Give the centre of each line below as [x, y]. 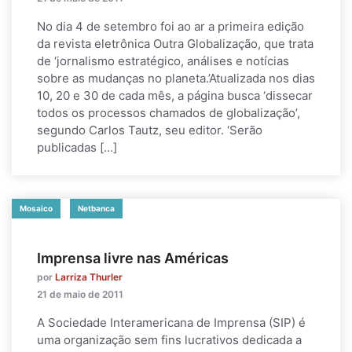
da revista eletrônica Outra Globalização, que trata [175, 44]
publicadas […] [77, 147]
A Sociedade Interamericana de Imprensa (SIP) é [171, 323]
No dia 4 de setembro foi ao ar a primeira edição [170, 26]
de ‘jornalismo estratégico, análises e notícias [163, 61]
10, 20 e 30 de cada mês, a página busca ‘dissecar [175, 95]
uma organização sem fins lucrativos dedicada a [169, 340]
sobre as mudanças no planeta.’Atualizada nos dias [176, 78]
